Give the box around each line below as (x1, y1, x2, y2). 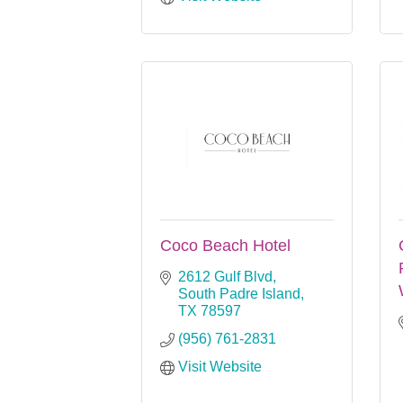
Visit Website (178, 358, 262, 374)
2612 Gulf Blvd (178, 268, 273, 284)
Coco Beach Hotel (160, 236, 291, 255)
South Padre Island (178, 285, 300, 301)
